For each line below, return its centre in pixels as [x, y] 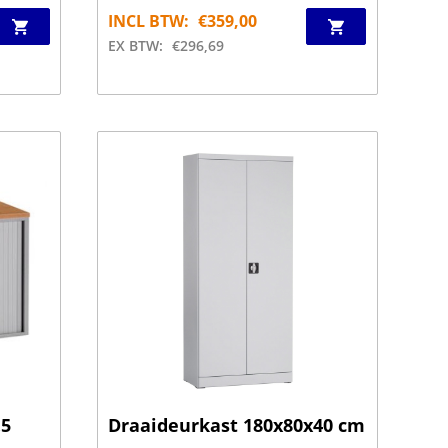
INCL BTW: [149, 21]
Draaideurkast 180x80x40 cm [237, 424]
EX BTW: [136, 45]
